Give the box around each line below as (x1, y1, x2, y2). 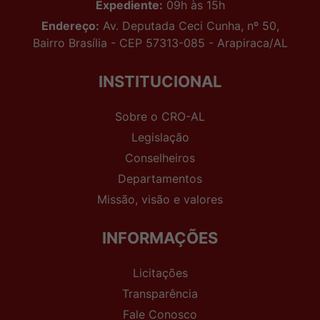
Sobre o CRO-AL (115, 109, 205, 124)
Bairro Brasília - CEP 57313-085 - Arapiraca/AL (32, 35, 288, 50)
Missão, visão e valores (97, 191, 223, 206)
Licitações (132, 265, 188, 280)
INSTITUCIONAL (99, 71, 221, 91)
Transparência (122, 286, 198, 301)
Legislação (131, 129, 189, 144)
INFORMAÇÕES (102, 228, 218, 247)
